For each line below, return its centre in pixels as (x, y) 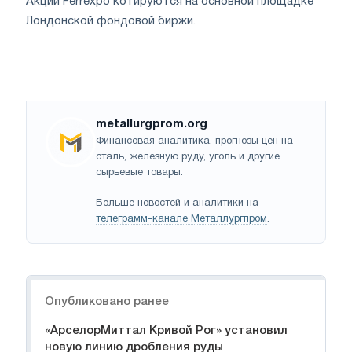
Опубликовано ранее (107, 302)
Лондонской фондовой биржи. (111, 22)
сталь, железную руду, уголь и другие (188, 158)
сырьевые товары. (139, 173)
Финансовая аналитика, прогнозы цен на (194, 142)
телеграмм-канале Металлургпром (181, 220)
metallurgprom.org (152, 125)
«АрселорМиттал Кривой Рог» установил (166, 331)
